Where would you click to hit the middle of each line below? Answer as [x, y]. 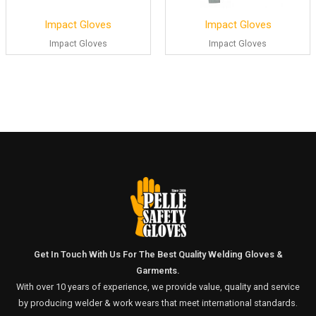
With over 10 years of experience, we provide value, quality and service [158, 287]
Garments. [158, 271]
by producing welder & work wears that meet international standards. [158, 303]
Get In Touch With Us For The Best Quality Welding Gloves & [158, 255]
